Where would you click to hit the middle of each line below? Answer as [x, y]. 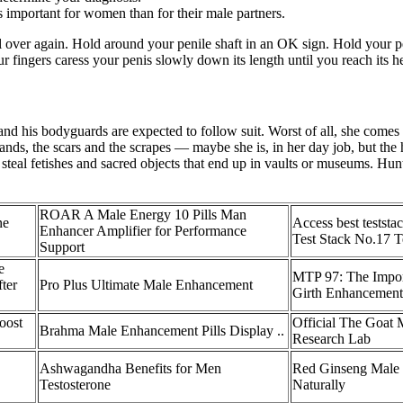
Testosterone [75, 384]
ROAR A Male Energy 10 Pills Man [143, 214]
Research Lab [331, 338]
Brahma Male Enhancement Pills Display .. [162, 330]
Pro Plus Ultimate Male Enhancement [146, 284]
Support [62, 246]
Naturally [319, 384]
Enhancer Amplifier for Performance [143, 230]
